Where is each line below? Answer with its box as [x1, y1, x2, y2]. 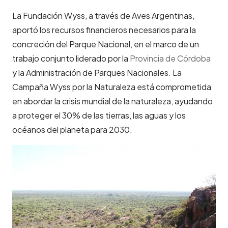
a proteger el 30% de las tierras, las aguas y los [12, 109, 186, 121]
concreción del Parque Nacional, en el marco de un [12, 38, 199, 49]
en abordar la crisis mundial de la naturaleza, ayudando [12, 95, 213, 106]
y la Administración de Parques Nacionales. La [12, 67, 182, 78]
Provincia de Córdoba [128, 52, 211, 64]
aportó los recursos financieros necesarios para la [12, 24, 196, 35]
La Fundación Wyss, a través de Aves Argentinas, [12, 10, 194, 21]
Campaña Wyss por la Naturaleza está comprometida [12, 81, 211, 92]
